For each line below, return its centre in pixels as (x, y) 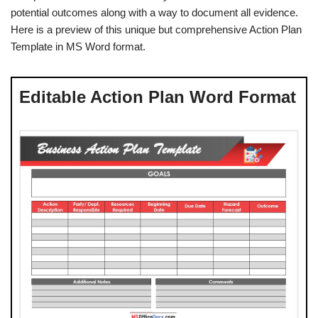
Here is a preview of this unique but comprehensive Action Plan (156, 29)
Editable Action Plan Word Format (158, 97)
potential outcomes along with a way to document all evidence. (154, 12)
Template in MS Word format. (78, 46)
